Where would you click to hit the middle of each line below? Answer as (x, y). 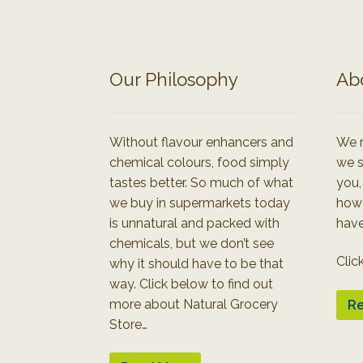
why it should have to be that (196, 263)
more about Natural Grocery (193, 304)
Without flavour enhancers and (201, 142)
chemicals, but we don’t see (191, 243)
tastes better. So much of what (201, 182)
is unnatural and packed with (194, 223)
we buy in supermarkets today (199, 203)
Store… (128, 324)
